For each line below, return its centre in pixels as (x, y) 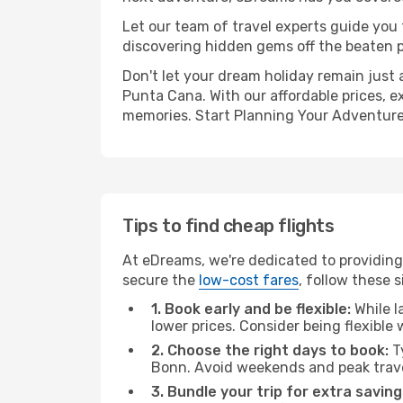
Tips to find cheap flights (228, 226)
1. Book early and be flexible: (251, 309)
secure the (161, 280)
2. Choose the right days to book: (270, 350)
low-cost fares (249, 280)
